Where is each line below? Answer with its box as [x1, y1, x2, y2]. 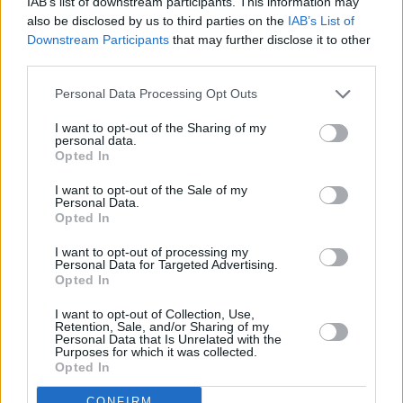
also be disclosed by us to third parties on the [27, 13, 288, 28]
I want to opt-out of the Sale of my [55, 182, 247, 197]
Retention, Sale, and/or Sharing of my [55, 318, 269, 334]
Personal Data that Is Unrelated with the [55, 331, 282, 346]
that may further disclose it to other [169, 31, 371, 47]
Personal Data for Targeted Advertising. [55, 256, 278, 272]
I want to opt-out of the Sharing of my [55, 120, 266, 135]
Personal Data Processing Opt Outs [55, 86, 257, 101]
